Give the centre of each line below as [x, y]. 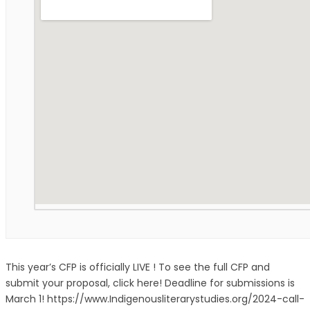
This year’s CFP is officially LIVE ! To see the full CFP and [138, 267]
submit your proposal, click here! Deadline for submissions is [150, 283]
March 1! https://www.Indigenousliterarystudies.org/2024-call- [155, 299]
